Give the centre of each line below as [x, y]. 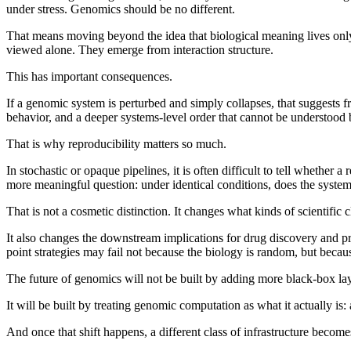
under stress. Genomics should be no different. [121, 9]
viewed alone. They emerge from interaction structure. [140, 49]
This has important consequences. [89, 76]
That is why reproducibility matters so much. [116, 143]
